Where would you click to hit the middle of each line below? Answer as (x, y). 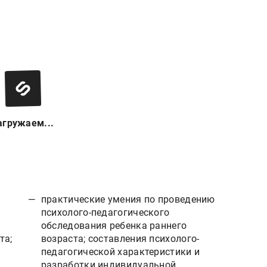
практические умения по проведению (128, 199)
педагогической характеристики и (120, 252)
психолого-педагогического (105, 212)
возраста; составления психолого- (120, 238)
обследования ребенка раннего (114, 225)
